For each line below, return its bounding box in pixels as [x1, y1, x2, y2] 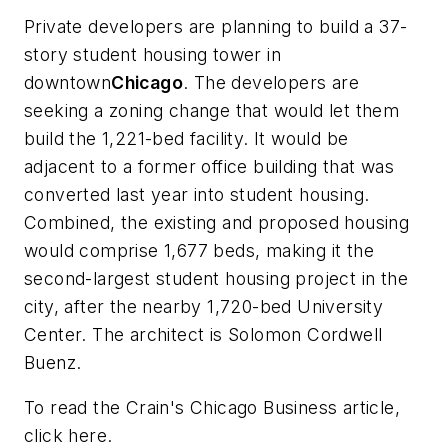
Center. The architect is [24, 323, 228, 345]
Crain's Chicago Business [125, 397, 338, 419]
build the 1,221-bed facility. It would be [24, 127, 349, 149]
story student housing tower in [24, 43, 281, 65]
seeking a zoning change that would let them [24, 99, 400, 121]
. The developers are [183, 71, 360, 93]
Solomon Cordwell [228, 323, 383, 345]
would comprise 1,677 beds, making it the [24, 239, 374, 261]
